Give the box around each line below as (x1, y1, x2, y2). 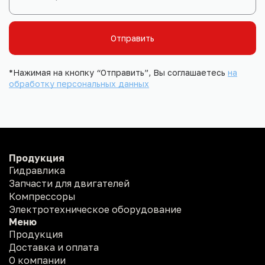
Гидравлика (9, 164, 65, 177)
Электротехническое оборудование (9, 203, 182, 216)
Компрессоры (9, 190, 76, 203)
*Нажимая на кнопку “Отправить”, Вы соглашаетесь (9, 67, 228, 77)
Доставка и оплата (9, 241, 99, 254)
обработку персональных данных (9, 78, 149, 89)
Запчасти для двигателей (9, 177, 130, 190)
